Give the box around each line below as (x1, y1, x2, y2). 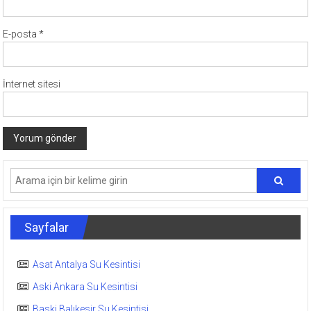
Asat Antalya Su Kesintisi (33, 259, 141, 270)
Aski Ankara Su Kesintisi (33, 281, 138, 292)
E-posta (3, 28, 40, 40)
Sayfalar (24, 220, 69, 235)
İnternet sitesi (3, 78, 61, 90)
